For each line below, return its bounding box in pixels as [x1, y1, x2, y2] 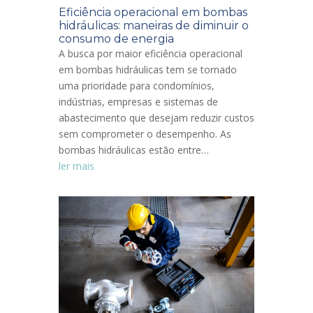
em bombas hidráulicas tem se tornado [59, 62, 237, 76]
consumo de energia [59, 31, 174, 45]
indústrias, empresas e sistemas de [59, 94, 218, 108]
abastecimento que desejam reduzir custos [59, 110, 254, 124]
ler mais [59, 159, 94, 173]
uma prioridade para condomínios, [59, 78, 214, 92]
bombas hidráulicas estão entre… [59, 143, 209, 156]
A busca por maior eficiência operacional [59, 46, 242, 60]
